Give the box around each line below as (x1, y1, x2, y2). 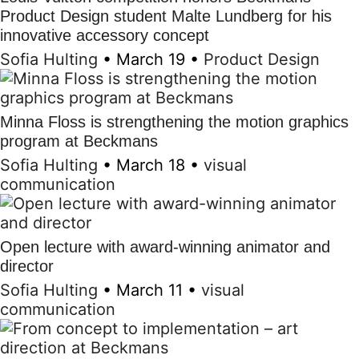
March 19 (116, 49, 185, 69)
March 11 (116, 280, 183, 300)
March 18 (116, 155, 185, 175)
